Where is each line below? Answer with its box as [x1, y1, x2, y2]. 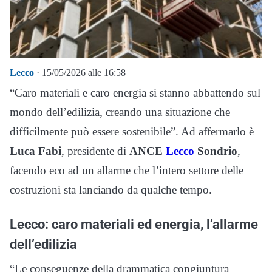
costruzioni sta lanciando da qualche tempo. [10, 183, 212, 196]
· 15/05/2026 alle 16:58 [34, 67, 126, 78]
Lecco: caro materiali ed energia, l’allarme [10, 216, 258, 232]
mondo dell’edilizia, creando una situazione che [10, 105, 230, 118]
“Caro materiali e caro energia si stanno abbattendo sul [10, 86, 260, 99]
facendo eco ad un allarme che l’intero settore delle [10, 163, 243, 177]
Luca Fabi [10, 144, 61, 157]
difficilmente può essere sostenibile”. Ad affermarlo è [10, 124, 254, 138]
